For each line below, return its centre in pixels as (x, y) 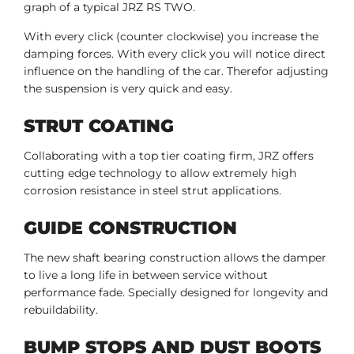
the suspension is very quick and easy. (131, 89)
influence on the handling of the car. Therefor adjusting (176, 72)
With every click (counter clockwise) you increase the (171, 37)
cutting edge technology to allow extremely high (160, 173)
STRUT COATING (99, 126)
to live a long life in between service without (146, 275)
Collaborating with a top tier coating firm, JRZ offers (169, 156)
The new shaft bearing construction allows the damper (175, 258)
